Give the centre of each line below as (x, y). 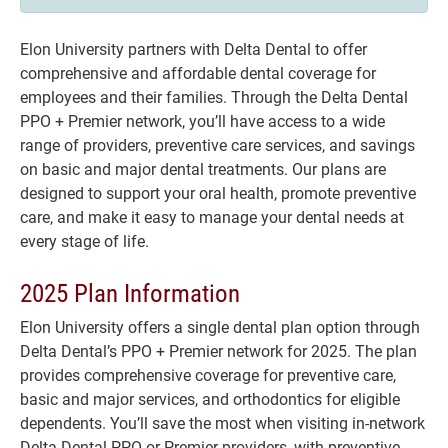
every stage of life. (84, 240)
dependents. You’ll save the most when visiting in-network (222, 422)
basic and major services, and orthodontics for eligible (210, 398)
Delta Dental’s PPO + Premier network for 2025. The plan (218, 350)
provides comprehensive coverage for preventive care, (208, 374)
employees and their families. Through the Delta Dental (214, 96)
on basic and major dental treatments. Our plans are (203, 168)
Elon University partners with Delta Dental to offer (193, 48)
